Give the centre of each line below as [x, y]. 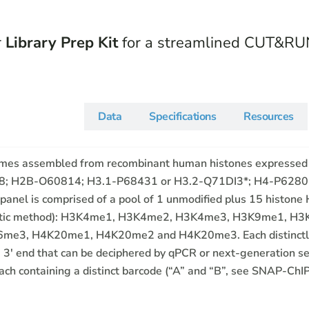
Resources [269, 116]
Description [43, 116]
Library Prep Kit [62, 42]
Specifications [182, 116]
